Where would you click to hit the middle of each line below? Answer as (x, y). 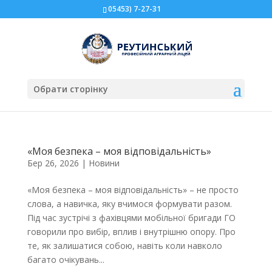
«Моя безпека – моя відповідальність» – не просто (133, 190)
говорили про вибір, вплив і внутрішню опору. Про (131, 232)
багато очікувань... (66, 260)
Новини (104, 163)
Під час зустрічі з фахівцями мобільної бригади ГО (131, 218)
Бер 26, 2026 (53, 163)
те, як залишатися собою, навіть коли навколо (124, 246)
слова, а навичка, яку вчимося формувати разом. (129, 204)
